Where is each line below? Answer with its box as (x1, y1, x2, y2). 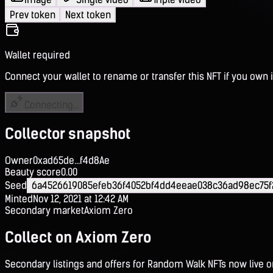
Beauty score (5, 166, 61, 178)
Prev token (10, 9, 55, 21)
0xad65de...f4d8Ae (33, 154, 110, 166)
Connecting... (24, 99, 79, 111)
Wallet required (5, 49, 70, 61)
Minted (5, 193, 33, 205)
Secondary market (5, 204, 84, 216)
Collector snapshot (5, 124, 130, 143)
